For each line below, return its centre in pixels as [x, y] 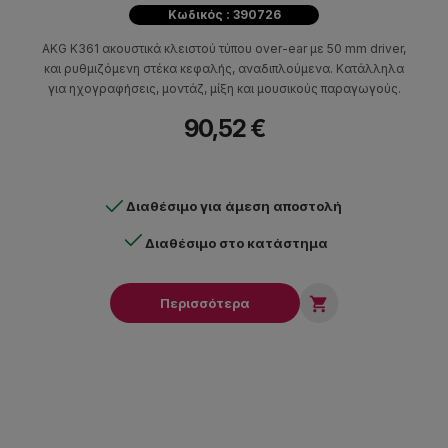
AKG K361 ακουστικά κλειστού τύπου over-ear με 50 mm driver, [224, 49]
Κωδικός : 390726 [224, 15]
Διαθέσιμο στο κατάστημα [236, 243]
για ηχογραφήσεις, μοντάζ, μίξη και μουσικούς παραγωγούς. [224, 89]
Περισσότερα [205, 303]
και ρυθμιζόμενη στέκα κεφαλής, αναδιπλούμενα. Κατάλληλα [224, 69]
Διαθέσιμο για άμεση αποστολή [233, 206]
